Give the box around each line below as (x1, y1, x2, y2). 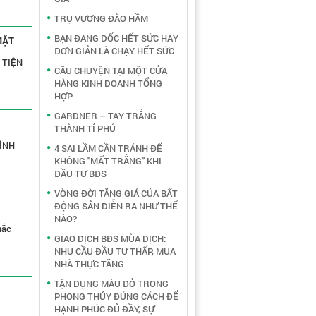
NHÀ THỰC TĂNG (54, 257, 124, 270)
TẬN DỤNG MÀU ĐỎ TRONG (54, 277, 169, 290)
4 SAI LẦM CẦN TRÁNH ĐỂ (54, 142, 162, 154)
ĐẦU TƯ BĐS (54, 167, 107, 180)
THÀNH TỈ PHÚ (54, 122, 116, 135)
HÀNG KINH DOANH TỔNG (54, 77, 162, 90)
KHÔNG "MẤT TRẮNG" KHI (54, 154, 162, 167)
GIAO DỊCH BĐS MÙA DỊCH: (54, 232, 166, 245)
